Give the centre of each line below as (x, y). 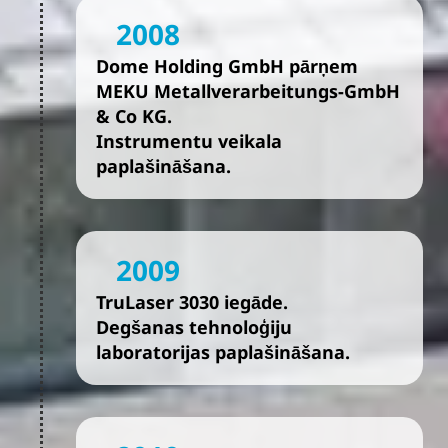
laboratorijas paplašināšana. (223, 352)
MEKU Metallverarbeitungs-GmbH (248, 91)
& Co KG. (134, 116)
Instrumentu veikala (189, 141)
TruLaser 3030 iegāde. (192, 302)
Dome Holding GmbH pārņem (227, 66)
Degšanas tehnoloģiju (194, 327)
